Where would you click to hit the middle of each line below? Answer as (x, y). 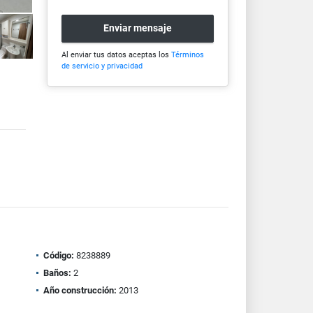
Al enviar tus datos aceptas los (116, 54)
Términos (187, 54)
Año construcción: (80, 290)
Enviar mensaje (137, 28)
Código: (58, 255)
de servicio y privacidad (102, 66)
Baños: (57, 273)
